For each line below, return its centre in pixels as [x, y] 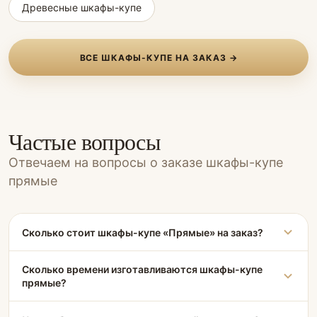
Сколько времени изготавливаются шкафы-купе [142, 269]
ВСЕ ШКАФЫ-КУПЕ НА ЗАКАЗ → [158, 57]
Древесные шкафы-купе [82, 7]
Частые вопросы [85, 141]
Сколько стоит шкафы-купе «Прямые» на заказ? [143, 232]
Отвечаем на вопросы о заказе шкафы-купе [146, 162]
